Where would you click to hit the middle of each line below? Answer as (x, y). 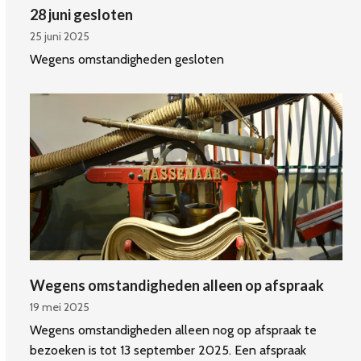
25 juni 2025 (60, 36)
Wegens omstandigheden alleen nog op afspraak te (174, 330)
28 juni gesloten (82, 14)
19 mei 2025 (60, 307)
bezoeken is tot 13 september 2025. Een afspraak (168, 350)
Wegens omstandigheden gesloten (127, 59)
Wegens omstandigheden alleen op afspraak (177, 285)
